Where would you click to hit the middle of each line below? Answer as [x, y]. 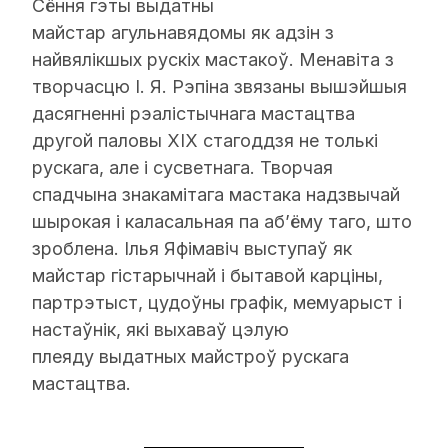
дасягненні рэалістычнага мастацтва [193, 113]
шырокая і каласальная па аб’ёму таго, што [222, 221]
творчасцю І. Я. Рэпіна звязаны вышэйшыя [219, 86]
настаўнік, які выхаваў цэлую [160, 329]
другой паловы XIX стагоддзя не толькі [205, 140]
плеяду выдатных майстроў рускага [190, 356]
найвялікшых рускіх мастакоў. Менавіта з [213, 59]
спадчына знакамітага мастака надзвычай [216, 194]
